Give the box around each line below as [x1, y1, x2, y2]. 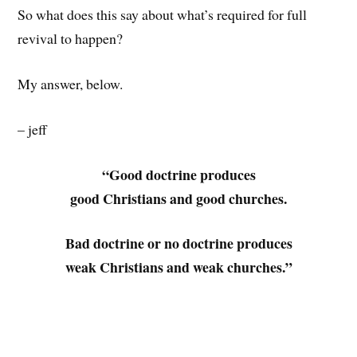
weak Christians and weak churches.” [65, 257, 292, 278]
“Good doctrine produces [101, 163, 256, 185]
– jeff [18, 119, 48, 139]
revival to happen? [18, 29, 124, 49]
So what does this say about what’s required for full [18, 5, 308, 25]
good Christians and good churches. [70, 187, 287, 209]
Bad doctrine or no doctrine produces [65, 233, 292, 254]
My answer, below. [18, 74, 124, 94]
